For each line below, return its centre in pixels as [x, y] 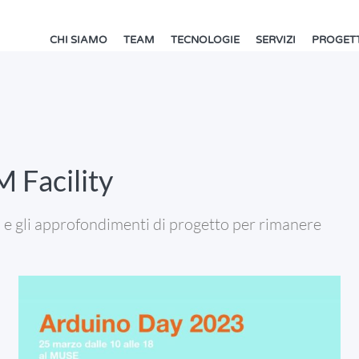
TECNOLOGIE [205, 40]
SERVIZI [275, 40]
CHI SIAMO [78, 40]
